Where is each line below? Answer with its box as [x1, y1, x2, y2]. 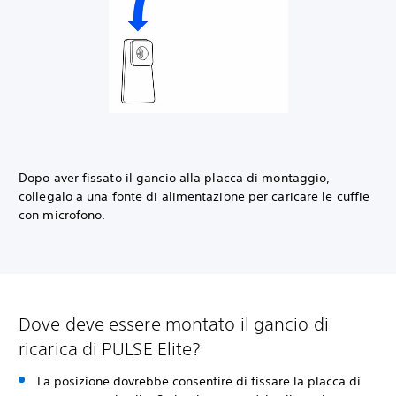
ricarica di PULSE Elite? [19, 339, 201, 360]
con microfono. [19, 207, 106, 224]
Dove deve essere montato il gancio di [19, 314, 329, 335]
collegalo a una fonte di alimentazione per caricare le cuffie [19, 188, 370, 205]
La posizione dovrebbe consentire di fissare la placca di [37, 373, 361, 390]
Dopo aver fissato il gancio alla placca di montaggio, [19, 170, 331, 187]
